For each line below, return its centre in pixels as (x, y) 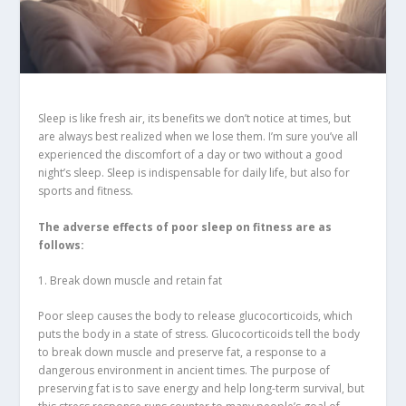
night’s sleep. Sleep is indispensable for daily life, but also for (194, 173)
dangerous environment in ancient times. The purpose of (184, 370)
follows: (62, 245)
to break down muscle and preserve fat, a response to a (183, 352)
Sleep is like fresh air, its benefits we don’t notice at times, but (195, 119)
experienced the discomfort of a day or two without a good (191, 155)
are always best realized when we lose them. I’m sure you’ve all (198, 137)
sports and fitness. (86, 191)
